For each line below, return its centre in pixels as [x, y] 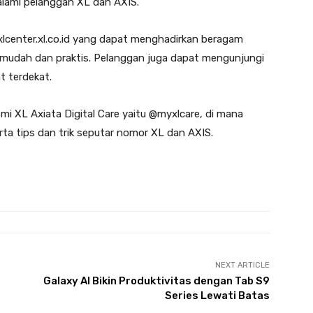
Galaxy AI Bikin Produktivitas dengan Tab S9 [156, 281]
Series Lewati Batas [217, 296]
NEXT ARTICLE [242, 265]
